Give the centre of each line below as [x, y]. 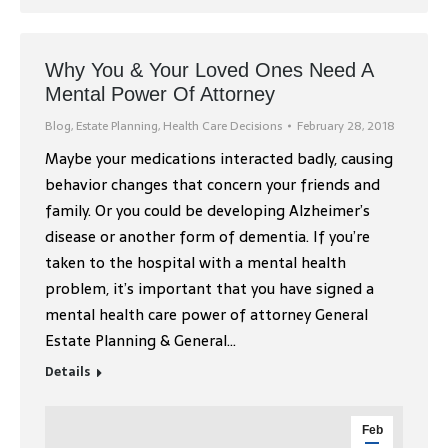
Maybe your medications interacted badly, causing [219, 158]
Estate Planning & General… [140, 340]
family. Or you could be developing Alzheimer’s [207, 210]
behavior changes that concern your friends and [212, 184]
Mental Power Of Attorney [160, 93]
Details [67, 371]
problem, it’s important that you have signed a [209, 288]
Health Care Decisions [222, 125]
